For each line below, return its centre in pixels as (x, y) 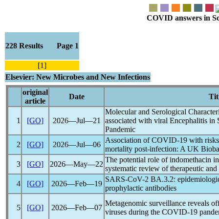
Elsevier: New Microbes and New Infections (78, 77)
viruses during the (133, 212)
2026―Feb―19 (77, 184)
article (35, 101)
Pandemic (120, 129)
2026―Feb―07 (77, 208)
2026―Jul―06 (77, 144)
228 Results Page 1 (42, 46)
